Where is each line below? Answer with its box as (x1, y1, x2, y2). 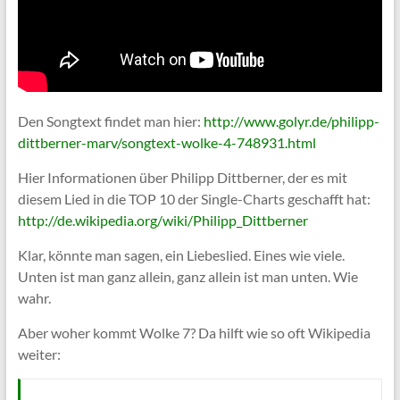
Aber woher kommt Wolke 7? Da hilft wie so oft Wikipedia (17, 323, 371, 341)
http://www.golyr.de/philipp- (203, 112, 379, 129)
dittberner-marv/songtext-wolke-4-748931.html (17, 133, 316, 151)
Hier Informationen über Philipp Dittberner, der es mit (17, 168, 347, 186)
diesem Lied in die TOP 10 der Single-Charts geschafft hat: (17, 189, 371, 207)
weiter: (17, 345, 61, 362)
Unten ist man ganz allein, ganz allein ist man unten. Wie (17, 267, 358, 285)
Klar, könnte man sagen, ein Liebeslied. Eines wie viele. (17, 246, 345, 263)
